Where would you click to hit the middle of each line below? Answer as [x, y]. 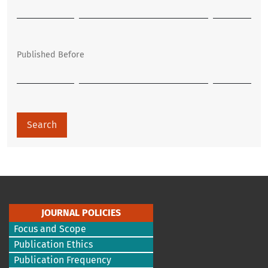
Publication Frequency [63, 260]
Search [42, 125]
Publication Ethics [53, 244]
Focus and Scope [50, 229]
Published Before [51, 55]
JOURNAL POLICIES [81, 213]
